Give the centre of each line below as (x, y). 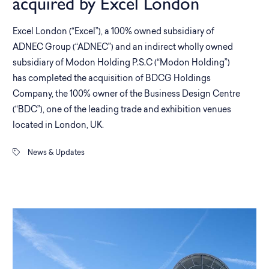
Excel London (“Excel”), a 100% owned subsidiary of (113, 32)
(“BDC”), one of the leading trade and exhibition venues (122, 110)
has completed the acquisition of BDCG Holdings (112, 79)
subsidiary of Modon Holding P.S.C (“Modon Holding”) (121, 63)
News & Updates (55, 153)
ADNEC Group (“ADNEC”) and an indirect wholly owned (123, 48)
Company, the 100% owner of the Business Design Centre (126, 95)
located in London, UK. (58, 126)
